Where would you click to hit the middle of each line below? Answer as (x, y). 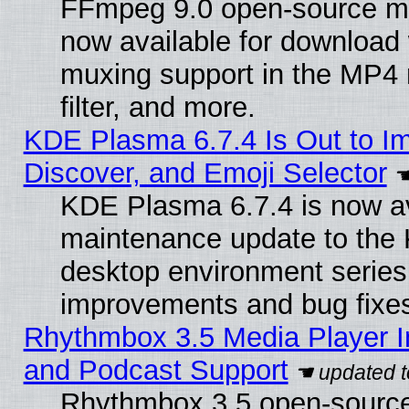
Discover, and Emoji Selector (205, 173)
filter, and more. (157, 107)
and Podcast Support (156, 370)
